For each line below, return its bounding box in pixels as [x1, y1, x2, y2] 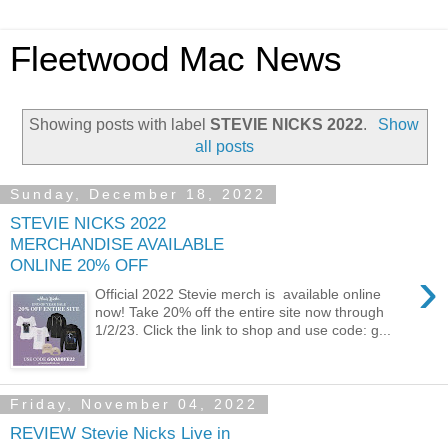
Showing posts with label [29, 115, 211, 133]
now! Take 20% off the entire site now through [95, 303, 385, 320]
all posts [194, 137, 254, 155]
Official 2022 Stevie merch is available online [95, 285, 382, 302]
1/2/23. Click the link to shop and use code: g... [95, 321, 392, 338]
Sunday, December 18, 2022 [10, 186, 266, 203]
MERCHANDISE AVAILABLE [10, 234, 224, 255]
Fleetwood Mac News [10, 40, 342, 78]
